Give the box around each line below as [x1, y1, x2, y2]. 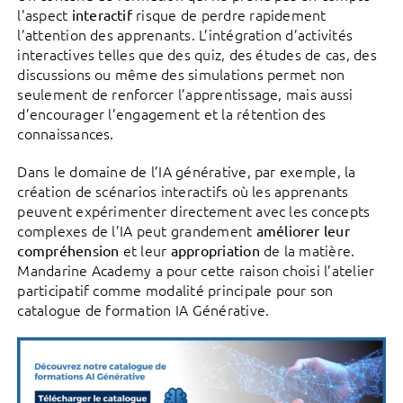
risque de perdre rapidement [131, 4, 327, 25]
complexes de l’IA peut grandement [17, 220, 256, 241]
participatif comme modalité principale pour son [17, 280, 334, 300]
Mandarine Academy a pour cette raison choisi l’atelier [17, 260, 375, 281]
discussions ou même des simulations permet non [17, 64, 345, 85]
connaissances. [17, 123, 114, 144]
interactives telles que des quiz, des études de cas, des [17, 44, 377, 65]
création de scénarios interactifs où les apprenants [17, 181, 349, 201]
